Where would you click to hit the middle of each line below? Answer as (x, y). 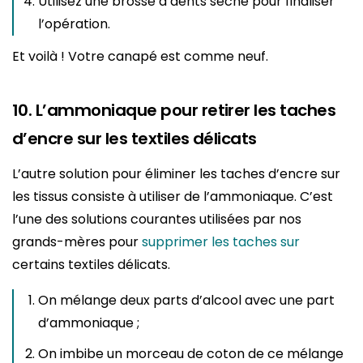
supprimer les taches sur (221, 242)
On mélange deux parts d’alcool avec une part (186, 301)
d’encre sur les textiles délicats (135, 139)
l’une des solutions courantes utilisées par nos (157, 220)
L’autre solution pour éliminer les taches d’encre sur (176, 174)
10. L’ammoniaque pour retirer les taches (174, 111)
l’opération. (74, 24)
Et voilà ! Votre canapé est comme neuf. (140, 57)
